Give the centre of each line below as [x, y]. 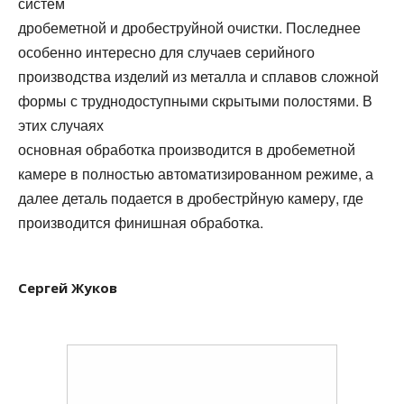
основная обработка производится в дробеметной [187, 149]
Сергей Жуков [68, 288]
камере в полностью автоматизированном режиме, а [196, 174]
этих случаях [61, 125]
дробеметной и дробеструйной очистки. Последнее [189, 28]
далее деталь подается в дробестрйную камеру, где [191, 198]
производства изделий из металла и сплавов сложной [198, 76]
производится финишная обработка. [141, 222]
